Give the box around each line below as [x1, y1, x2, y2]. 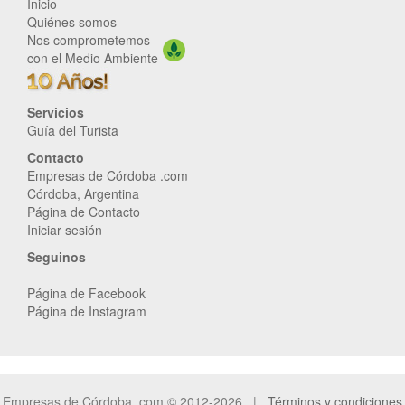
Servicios [27, 103, 84, 122]
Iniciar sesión [27, 221, 102, 240]
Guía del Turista [27, 121, 118, 140]
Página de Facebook [27, 284, 146, 303]
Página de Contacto [27, 202, 140, 221]
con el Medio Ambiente [27, 49, 158, 68]
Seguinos [27, 248, 86, 267]
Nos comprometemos [27, 31, 150, 50]
